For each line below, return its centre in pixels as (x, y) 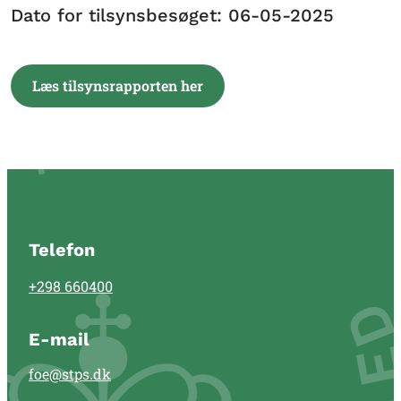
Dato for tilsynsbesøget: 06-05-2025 (172, 15)
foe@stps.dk (70, 373)
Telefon (62, 250)
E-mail (59, 339)
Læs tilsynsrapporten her (118, 85)
